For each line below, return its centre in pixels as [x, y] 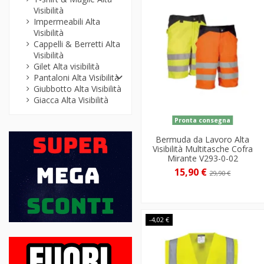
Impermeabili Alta [67, 22]
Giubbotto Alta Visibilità [77, 89]
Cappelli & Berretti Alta [77, 44]
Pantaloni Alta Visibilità [76, 78]
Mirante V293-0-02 [202, 159]
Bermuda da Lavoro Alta [203, 140]
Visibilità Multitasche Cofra [202, 149]
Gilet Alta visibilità [67, 67]
